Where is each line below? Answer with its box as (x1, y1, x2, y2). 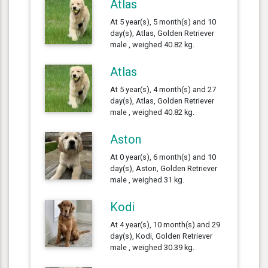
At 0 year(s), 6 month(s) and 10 (110, 152, 217, 162)
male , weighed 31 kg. (110, 175, 185, 184)
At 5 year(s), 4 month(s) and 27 (110, 84, 217, 94)
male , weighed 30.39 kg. (110, 242, 195, 252)
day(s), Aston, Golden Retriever (110, 163, 218, 173)
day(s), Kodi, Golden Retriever (110, 231, 213, 240)
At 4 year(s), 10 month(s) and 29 (110, 220, 221, 229)
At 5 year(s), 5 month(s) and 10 (110, 17, 217, 26)
